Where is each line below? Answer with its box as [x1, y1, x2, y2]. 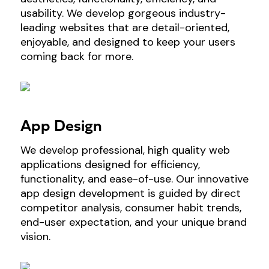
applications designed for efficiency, [20, 157, 200, 172]
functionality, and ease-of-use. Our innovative [20, 171, 249, 186]
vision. [20, 229, 50, 244]
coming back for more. [20, 49, 133, 64]
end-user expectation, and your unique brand [20, 214, 247, 229]
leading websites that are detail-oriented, [20, 20, 229, 35]
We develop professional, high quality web [20, 142, 230, 157]
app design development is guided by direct [20, 186, 241, 201]
